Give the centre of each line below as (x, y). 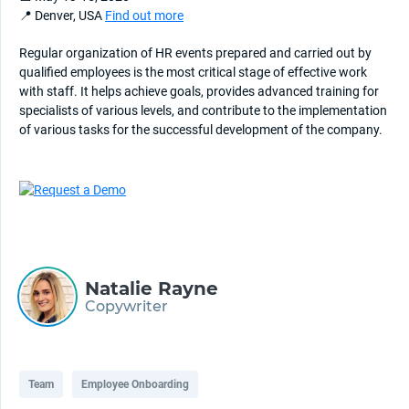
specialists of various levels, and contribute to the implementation (203, 110)
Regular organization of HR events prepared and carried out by (195, 52)
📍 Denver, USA (62, 15)
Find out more (144, 15)
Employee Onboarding (135, 384)
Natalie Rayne (152, 289)
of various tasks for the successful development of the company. (201, 129)
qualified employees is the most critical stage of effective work (193, 72)
